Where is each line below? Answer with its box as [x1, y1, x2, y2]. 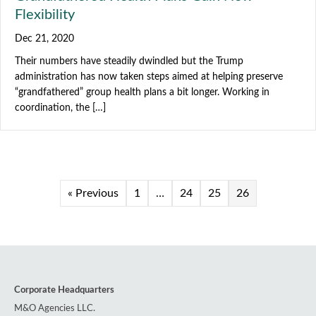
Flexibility [15, 8, 75, 22]
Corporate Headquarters [14, 285, 114, 295]
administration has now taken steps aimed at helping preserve [15, 72, 283, 82]
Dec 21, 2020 [15, 34, 74, 44]
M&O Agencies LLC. [14, 303, 95, 313]
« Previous [67, 188, 119, 199]
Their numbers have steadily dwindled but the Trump [15, 56, 243, 66]
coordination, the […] [15, 103, 106, 113]
